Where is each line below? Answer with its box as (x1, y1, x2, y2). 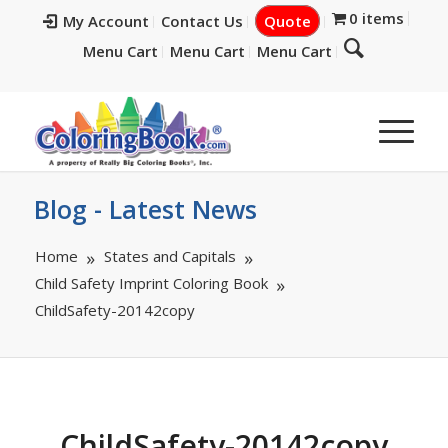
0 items (349, 8, 405, 28)
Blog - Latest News (33, 192, 257, 226)
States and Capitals (103, 246, 236, 266)
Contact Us (160, 11, 243, 31)
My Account (62, 11, 149, 31)
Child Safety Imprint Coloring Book (34, 273, 268, 293)
